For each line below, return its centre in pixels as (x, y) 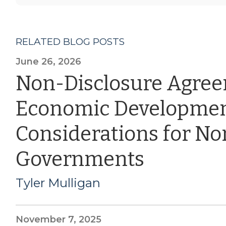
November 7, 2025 (58, 219)
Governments (80, 159)
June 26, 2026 (48, 61)
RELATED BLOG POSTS (70, 41)
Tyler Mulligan (58, 183)
